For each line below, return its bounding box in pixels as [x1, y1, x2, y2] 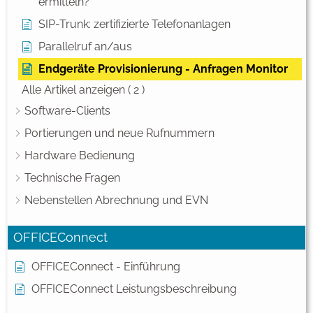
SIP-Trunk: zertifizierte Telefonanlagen [38, 17, 231, 31]
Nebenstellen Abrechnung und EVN [24, 194, 208, 208]
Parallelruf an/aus [38, 40, 132, 54]
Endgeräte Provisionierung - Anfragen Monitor [38, 62, 288, 76]
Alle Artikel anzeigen [22, 83, 125, 97]
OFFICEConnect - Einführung [31, 260, 180, 274]
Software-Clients [24, 104, 110, 118]
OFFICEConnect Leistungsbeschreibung [31, 282, 237, 296]
